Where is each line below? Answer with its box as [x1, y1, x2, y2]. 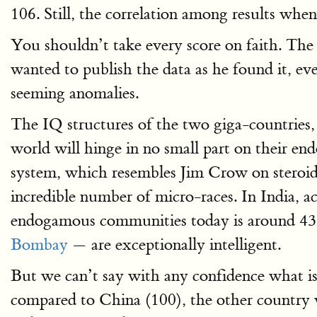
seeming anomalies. [11, 83, 139, 103]
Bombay [11, 234, 68, 255]
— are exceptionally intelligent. [68, 234, 281, 255]
